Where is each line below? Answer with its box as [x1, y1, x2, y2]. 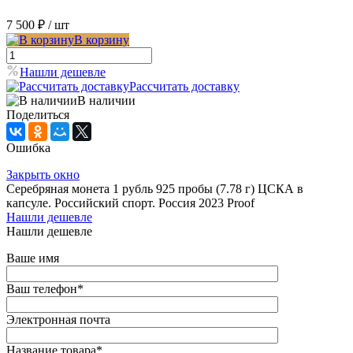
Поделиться [6, 108, 69, 122]
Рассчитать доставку [129, 80, 240, 94]
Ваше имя [6, 251, 59, 266]
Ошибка [6, 141, 50, 155]
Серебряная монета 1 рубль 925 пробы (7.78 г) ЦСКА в [6, 182, 303, 196]
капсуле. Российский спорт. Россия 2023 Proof [6, 196, 255, 210]
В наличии [77, 94, 136, 108]
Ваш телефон [6, 282, 77, 296]
